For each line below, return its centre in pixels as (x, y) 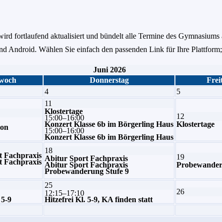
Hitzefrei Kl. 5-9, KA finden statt (99, 199)
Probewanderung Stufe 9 (87, 171)
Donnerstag (109, 80)
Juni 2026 (110, 69)
